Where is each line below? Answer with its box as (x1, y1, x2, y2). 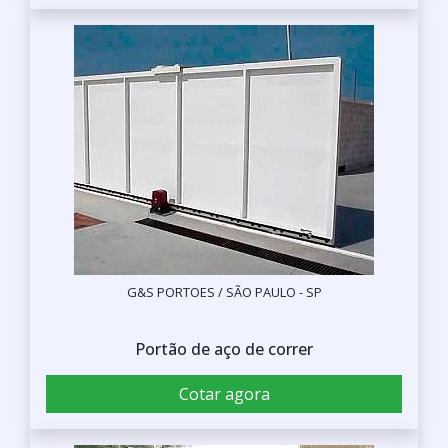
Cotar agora (178, 382, 270, 405)
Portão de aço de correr (135, 337, 313, 360)
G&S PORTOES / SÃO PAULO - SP (126, 282, 322, 301)
